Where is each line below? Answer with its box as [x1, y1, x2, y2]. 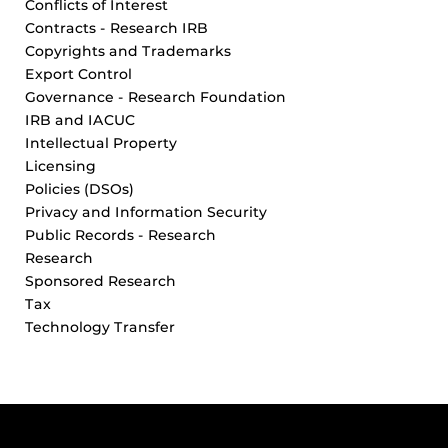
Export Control [25, 65, 132, 84]
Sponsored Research [25, 272, 176, 291]
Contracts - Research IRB [25, 19, 208, 38]
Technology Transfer [25, 318, 175, 337]
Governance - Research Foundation [25, 88, 286, 107]
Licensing [25, 157, 96, 176]
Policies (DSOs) [25, 180, 134, 199]
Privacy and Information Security [25, 203, 267, 222]
